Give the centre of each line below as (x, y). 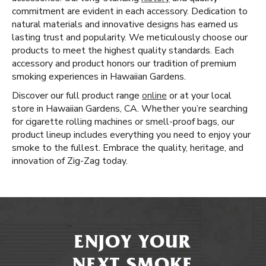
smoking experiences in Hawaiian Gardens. (99, 77)
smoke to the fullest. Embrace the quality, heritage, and (128, 148)
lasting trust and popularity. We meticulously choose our (130, 37)
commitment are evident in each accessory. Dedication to (130, 11)
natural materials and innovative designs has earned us (125, 24)
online (154, 96)
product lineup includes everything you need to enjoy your (131, 135)
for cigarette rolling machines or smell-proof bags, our (123, 122)
